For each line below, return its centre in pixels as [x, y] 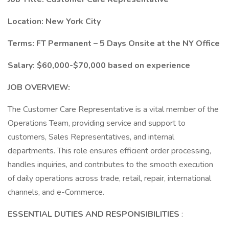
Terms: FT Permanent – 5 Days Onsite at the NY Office [114, 43]
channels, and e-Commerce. [56, 192]
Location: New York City [54, 21]
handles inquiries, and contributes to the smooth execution [110, 165]
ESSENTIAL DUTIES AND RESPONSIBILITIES [95, 214]
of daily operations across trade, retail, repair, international [109, 178]
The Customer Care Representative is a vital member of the [113, 109]
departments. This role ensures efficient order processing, [109, 151]
